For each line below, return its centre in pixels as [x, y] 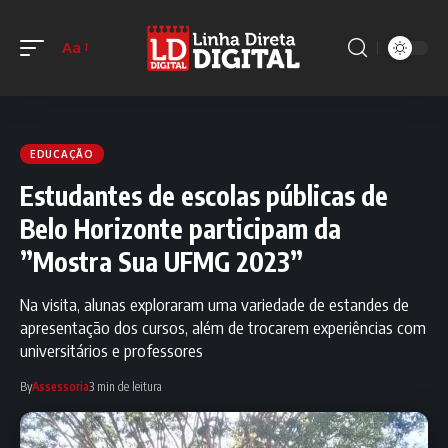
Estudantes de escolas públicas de [204, 195]
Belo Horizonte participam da [180, 228]
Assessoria [60, 386]
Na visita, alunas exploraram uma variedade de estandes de [214, 303]
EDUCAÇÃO [62, 153]
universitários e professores [111, 349]
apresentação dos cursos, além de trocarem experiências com [223, 326]
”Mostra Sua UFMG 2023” [161, 261]
